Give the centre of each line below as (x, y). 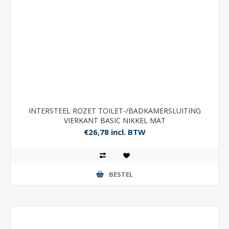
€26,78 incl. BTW (114, 132)
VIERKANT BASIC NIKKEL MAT (114, 120)
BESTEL (121, 174)
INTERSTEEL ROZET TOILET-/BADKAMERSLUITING (114, 111)
